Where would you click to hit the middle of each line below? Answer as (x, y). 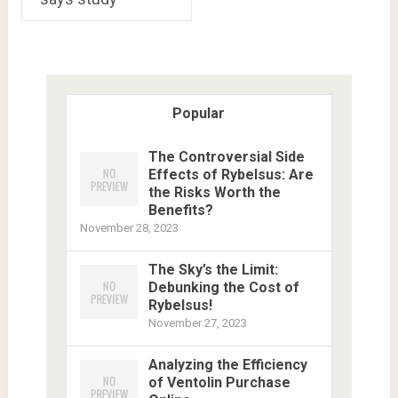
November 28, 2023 (129, 227)
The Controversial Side (226, 156)
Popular (199, 113)
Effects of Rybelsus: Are (231, 174)
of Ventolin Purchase (219, 382)
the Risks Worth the (214, 192)
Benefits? (180, 210)
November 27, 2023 (197, 322)
